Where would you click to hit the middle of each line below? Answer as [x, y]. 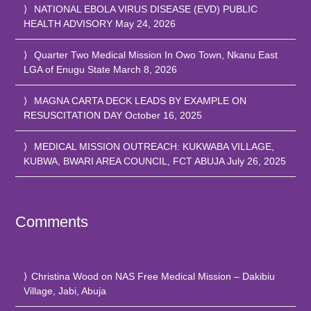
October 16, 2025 [164, 115]
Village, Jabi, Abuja [65, 291]
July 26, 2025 [257, 161]
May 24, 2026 [146, 23]
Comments [52, 221]
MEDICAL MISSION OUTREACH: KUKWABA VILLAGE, [154, 146]
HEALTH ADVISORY [68, 23]
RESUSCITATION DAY [73, 115]
